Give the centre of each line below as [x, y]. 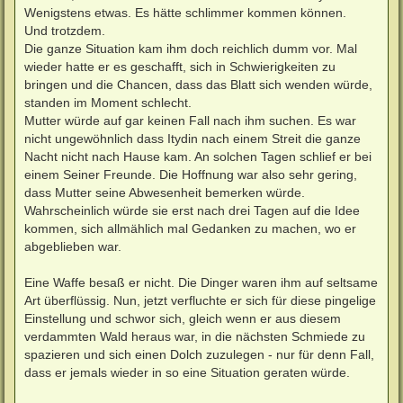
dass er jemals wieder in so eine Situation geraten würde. [187, 372]
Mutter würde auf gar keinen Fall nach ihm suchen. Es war [190, 120]
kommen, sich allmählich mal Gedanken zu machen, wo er [190, 228]
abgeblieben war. [73, 246]
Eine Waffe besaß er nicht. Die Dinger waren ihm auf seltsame [201, 282]
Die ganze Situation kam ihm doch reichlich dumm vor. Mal [191, 48]
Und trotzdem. [65, 30]
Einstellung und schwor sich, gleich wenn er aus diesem [183, 318]
